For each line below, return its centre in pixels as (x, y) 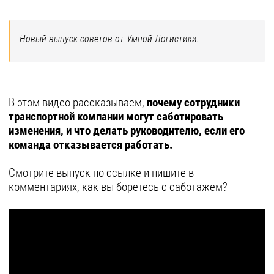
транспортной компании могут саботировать (116, 117)
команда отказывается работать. (92, 145)
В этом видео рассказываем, (78, 103)
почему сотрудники (193, 103)
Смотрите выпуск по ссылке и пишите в (101, 173)
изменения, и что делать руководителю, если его (127, 131)
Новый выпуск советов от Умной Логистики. (109, 39)
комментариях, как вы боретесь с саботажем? (118, 187)
